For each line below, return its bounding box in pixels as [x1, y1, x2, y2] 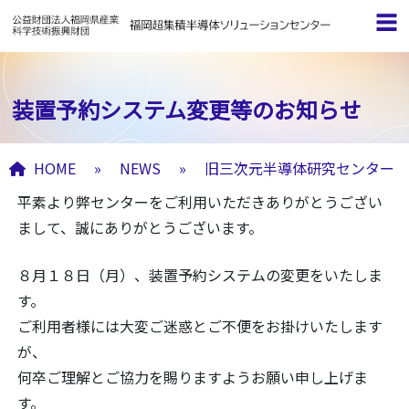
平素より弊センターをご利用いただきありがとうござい [17, 191, 383, 214]
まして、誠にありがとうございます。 [17, 216, 263, 239]
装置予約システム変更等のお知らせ [12, 93, 362, 126]
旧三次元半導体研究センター [204, 157, 394, 180]
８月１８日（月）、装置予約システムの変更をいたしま [17, 264, 383, 287]
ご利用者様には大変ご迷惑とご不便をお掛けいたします [17, 315, 383, 338]
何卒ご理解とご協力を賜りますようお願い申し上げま [17, 366, 368, 389]
